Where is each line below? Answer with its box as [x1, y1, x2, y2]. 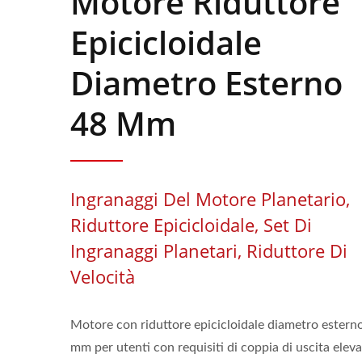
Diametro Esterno [70, 61, 343, 105]
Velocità [70, 264, 135, 288]
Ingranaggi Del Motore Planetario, [70, 187, 350, 211]
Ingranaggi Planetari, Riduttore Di [70, 238, 347, 263]
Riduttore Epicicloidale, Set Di [70, 213, 312, 237]
